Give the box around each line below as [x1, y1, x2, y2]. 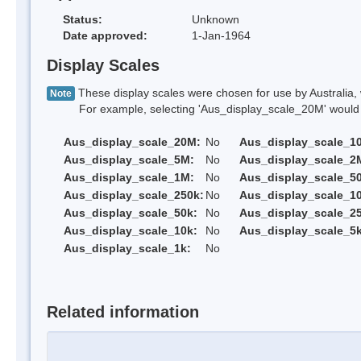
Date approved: [63, 28, 147, 42]
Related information [47, 302, 199, 321]
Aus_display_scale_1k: [64, 242, 191, 255]
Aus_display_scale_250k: [64, 189, 204, 202]
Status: [63, 12, 102, 26]
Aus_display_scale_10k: [64, 224, 197, 238]
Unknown [192, 12, 239, 26]
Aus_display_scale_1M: [64, 171, 194, 185]
